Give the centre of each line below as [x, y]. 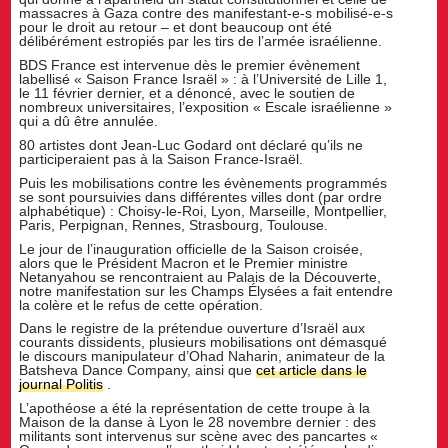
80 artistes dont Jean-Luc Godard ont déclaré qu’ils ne [191, 144]
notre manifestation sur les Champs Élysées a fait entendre [206, 290]
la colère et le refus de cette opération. [141, 304]
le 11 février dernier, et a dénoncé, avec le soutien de [187, 92]
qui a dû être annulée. [89, 120]
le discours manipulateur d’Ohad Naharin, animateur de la [202, 356]
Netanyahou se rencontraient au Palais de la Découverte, [200, 276]
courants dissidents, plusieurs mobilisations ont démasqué [203, 342]
